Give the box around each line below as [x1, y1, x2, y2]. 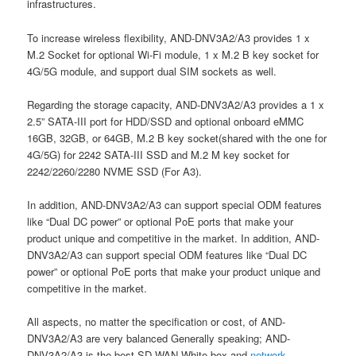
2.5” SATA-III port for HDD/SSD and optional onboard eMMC [27, 113, 304, 129]
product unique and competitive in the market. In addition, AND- [27, 230, 320, 246]
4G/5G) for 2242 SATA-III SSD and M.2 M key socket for [27, 146, 290, 162]
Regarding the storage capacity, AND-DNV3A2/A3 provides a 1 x [27, 96, 325, 112]
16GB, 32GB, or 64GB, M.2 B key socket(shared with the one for [27, 130, 327, 145]
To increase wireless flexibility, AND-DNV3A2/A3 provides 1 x [27, 29, 311, 45]
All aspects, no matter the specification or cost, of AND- [27, 313, 286, 329]
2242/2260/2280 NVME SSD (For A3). [27, 163, 203, 179]
